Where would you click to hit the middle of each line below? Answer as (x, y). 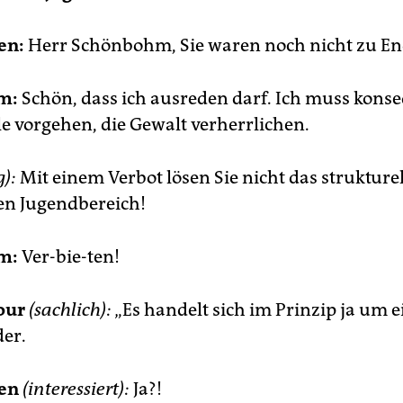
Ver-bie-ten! (69, 256)
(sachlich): (70, 309)
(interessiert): (76, 389)
